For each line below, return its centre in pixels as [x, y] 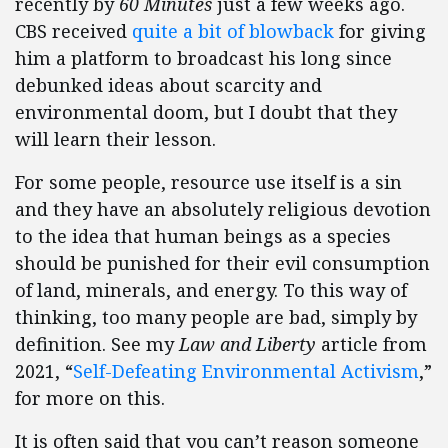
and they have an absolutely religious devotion [223, 209]
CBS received [73, 31]
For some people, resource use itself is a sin [208, 182]
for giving [380, 31]
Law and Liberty [247, 344]
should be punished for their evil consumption [222, 263]
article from [371, 344]
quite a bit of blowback [233, 31]
